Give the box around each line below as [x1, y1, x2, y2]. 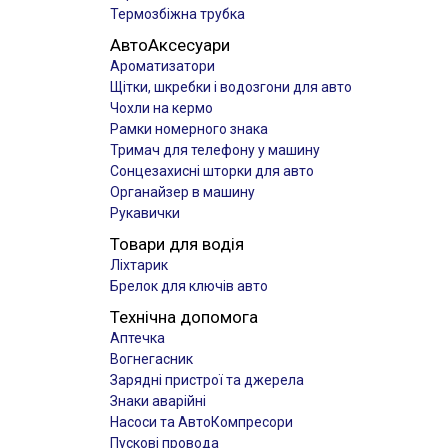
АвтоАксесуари [110, 35, 230, 55]
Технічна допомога [110, 307, 258, 327]
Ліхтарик [110, 257, 168, 273]
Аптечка [110, 330, 165, 346]
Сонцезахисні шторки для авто [110, 163, 314, 179]
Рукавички [110, 205, 180, 221]
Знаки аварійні [110, 393, 206, 409]
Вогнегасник [110, 351, 193, 367]
